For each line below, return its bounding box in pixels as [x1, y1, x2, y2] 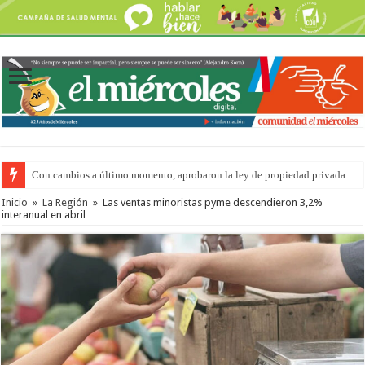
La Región [42, 196, 89, 209]
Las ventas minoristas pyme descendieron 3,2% [103, 196, 323, 209]
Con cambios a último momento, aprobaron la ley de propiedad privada [32, 168, 346, 181]
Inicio [2, 196, 29, 209]
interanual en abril [2, 208, 86, 221]
